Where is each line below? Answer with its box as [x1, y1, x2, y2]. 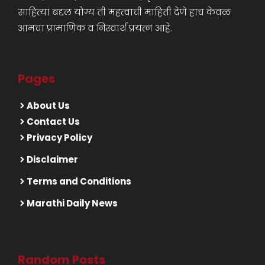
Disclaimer [27, 153, 78, 166]
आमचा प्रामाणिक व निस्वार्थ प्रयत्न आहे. [18, 22, 172, 35]
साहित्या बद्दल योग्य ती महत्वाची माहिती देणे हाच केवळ [18, 6, 231, 19]
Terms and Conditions [27, 175, 131, 188]
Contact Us [27, 115, 80, 128]
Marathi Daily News [27, 197, 118, 210]
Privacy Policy [27, 131, 92, 144]
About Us [27, 99, 70, 112]
